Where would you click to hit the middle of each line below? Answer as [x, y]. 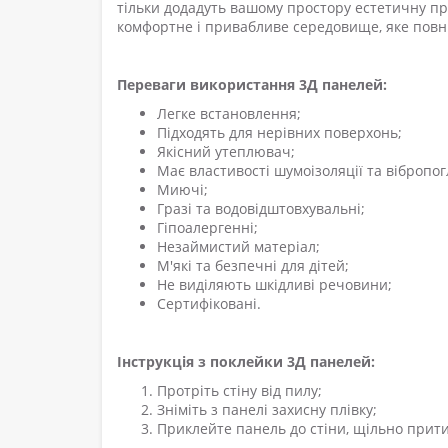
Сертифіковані [207, 303]
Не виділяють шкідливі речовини [272, 284]
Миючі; [182, 189]
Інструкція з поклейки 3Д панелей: [246, 361]
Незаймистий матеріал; [238, 246]
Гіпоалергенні [205, 227]
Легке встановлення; [229, 113]
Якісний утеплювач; [226, 151]
